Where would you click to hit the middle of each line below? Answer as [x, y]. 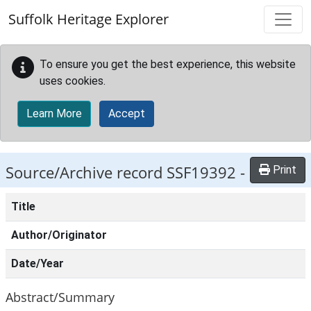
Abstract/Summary [60, 297]
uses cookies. [73, 81]
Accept [127, 114]
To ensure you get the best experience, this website [168, 64]
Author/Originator [59, 235]
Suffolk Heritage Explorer [89, 19]
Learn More [54, 114]
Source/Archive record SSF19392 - [125, 173]
